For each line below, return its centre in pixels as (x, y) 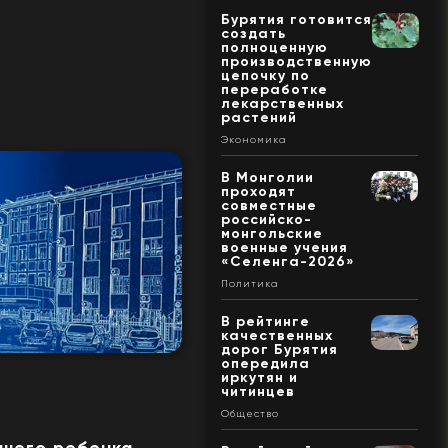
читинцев (257, 391)
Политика (249, 283)
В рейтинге (265, 321)
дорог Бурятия (279, 349)
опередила (265, 363)
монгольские (271, 233)
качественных (276, 335)
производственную (296, 61)
